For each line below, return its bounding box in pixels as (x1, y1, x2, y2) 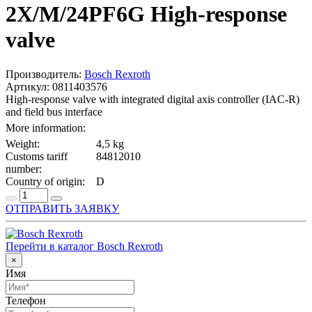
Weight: (6, 137, 40, 150)
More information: (6, 121, 86, 134)
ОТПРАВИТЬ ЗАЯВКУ (6, 202, 119, 214)
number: (6, 162, 42, 175)
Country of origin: (6, 175, 85, 187)
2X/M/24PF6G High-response (6, 1, 287, 27)
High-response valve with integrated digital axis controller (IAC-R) (6, 93, 299, 105)
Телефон (6, 294, 46, 306)
